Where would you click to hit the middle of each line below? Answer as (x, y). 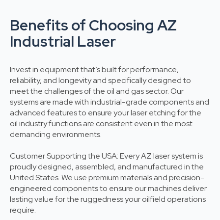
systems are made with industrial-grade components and (110, 102)
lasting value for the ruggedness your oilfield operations (108, 199)
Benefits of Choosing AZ (93, 25)
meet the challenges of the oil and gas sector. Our (97, 91)
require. (23, 210)
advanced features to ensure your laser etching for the (106, 113)
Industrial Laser (63, 41)
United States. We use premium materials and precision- (107, 178)
